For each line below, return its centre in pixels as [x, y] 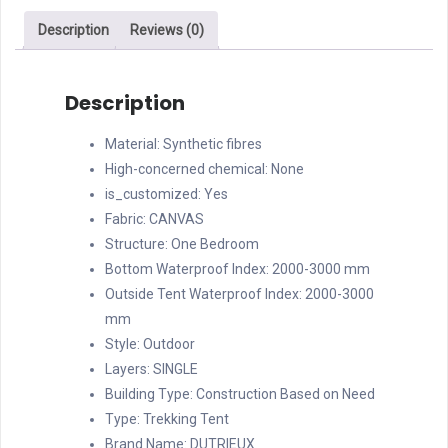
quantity [40, 159]
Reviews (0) [167, 30]
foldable [40, 34]
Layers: [129, 368]
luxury [33, 84]
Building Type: [150, 393]
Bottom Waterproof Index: [188, 268]
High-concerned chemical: [188, 168]
